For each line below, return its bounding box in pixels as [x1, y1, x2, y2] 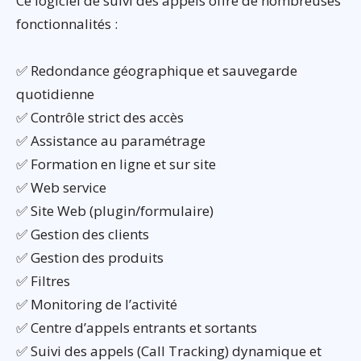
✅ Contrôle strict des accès [16, 107, 184, 127]
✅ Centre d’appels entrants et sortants [16, 317, 257, 337]
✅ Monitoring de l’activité [16, 294, 177, 313]
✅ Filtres [16, 271, 70, 290]
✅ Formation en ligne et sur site [16, 154, 216, 173]
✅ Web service [16, 177, 106, 197]
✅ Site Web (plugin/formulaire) [16, 201, 214, 220]
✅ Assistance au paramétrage [16, 131, 205, 150]
